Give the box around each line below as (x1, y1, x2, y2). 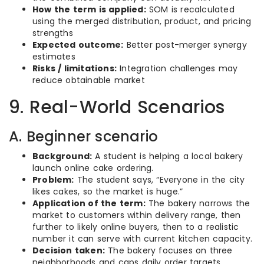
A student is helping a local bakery (92, 150, 243, 162)
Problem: (32, 174, 74, 186)
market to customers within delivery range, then (32, 209, 241, 221)
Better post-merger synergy (123, 39, 247, 51)
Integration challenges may (117, 62, 238, 74)
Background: (32, 150, 93, 162)
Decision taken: (32, 245, 105, 256)
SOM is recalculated (146, 4, 235, 15)
